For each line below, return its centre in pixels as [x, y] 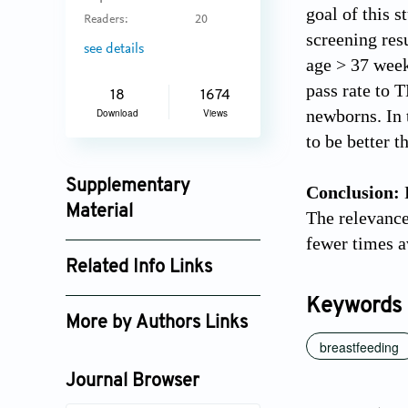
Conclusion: [353, 192]
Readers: [106, 20]
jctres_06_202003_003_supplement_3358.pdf [231, 244]
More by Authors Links [157, 324]
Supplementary [128, 187]
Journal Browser [133, 382]
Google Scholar [124, 299]
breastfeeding [359, 347]
